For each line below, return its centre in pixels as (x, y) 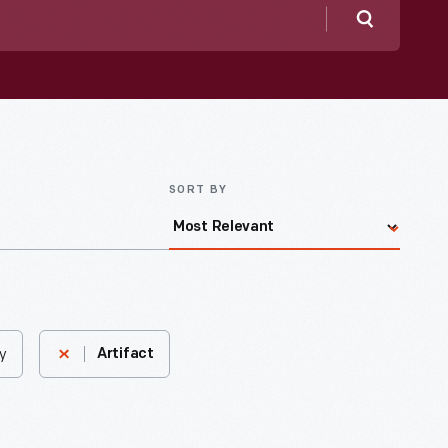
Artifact (125, 354)
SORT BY (198, 190)
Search (401, 44)
